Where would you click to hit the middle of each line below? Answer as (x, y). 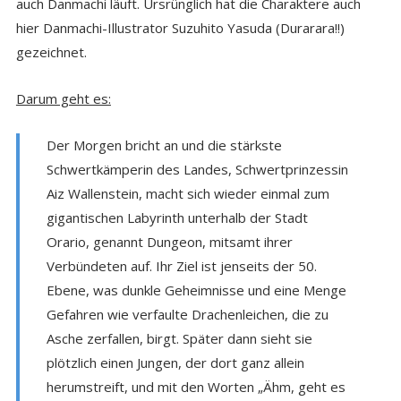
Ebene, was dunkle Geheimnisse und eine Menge (196, 290)
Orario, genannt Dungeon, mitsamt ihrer (169, 241)
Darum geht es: (63, 98)
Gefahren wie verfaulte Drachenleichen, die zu (187, 314)
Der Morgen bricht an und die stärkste (164, 145)
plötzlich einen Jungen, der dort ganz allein (175, 362)
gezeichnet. (51, 51)
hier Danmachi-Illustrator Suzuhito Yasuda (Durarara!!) (180, 27)
